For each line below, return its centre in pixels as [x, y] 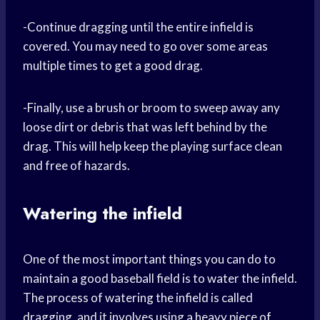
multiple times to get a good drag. [113, 66]
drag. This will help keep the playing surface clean [152, 146]
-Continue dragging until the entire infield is [138, 27]
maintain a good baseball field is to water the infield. [160, 279]
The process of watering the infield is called [138, 298]
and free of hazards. [76, 166]
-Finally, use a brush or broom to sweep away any [151, 108]
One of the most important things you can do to [149, 259]
